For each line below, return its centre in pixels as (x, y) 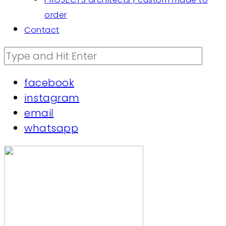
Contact (42, 30)
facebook (49, 83)
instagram (52, 98)
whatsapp (51, 128)
